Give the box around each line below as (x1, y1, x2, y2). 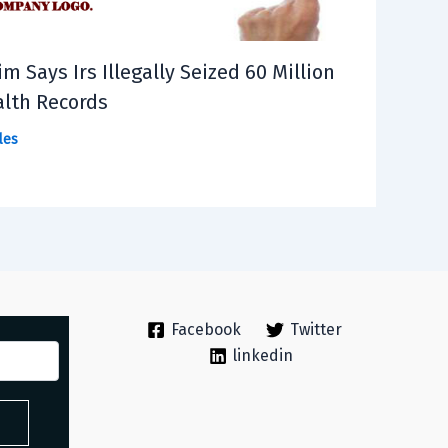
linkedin (232, 346, 293, 365)
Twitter (290, 320, 343, 339)
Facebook (171, 320, 242, 339)
